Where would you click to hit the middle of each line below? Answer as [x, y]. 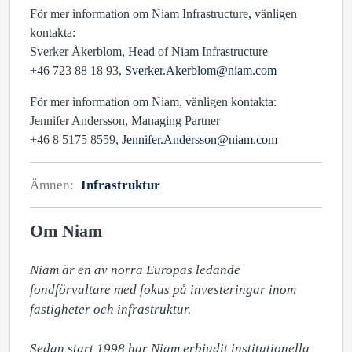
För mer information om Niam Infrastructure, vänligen [163, 14]
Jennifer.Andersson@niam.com [200, 139]
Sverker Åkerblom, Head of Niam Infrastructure [149, 51]
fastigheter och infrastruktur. [110, 309]
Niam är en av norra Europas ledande [135, 270]
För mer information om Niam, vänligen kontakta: [153, 102]
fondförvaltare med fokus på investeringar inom [163, 290]
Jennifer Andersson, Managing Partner [125, 121]
